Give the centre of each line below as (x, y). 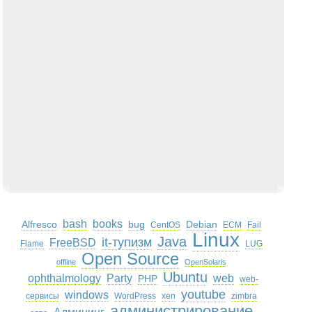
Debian (202, 224)
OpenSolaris (206, 262)
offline (67, 262)
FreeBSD (73, 243)
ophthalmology (65, 278)
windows (87, 295)
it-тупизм (127, 242)
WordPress (135, 296)
